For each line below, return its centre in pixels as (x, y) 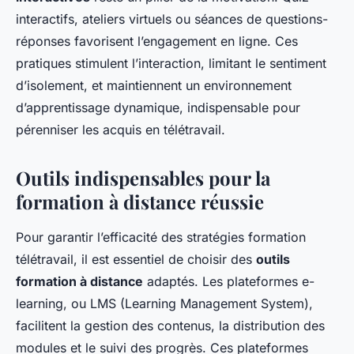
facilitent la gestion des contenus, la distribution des (170, 326)
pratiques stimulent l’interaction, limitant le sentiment (171, 64)
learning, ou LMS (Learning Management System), (164, 304)
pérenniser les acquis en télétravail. (121, 130)
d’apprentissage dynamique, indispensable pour (158, 108)
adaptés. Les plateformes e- (229, 282)
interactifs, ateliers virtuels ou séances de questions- (172, 19)
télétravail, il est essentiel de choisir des (136, 260)
